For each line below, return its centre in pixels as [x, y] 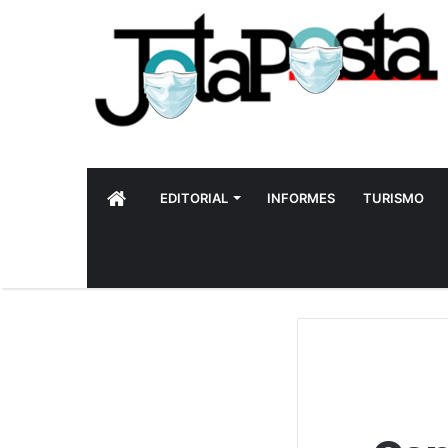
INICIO [146, 197]
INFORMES [301, 198]
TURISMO [393, 198]
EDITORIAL [194, 198]
